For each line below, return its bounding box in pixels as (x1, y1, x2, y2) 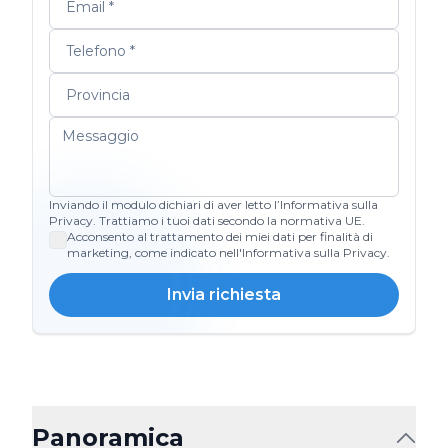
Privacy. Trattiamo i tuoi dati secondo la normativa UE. (49, 213, 365, 228)
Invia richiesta (167, 285, 281, 304)
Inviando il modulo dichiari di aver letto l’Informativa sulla (49, 197, 378, 212)
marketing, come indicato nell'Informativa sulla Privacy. (67, 245, 390, 260)
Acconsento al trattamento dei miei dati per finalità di (67, 229, 373, 244)
